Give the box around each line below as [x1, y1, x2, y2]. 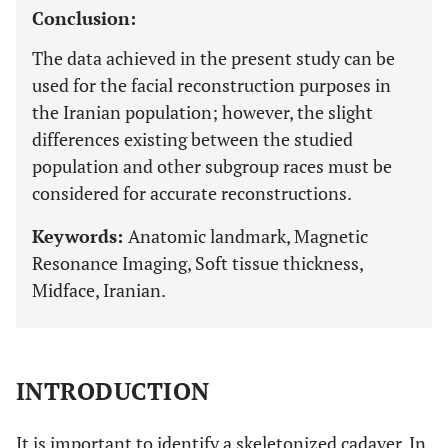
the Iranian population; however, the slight [32, 100, 373, 124]
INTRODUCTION [16, 375, 210, 407]
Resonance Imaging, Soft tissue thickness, [32, 251, 363, 275]
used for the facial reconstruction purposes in [32, 73, 391, 97]
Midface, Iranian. [32, 278, 166, 302]
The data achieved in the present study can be [32, 46, 395, 70]
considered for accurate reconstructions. [32, 181, 352, 205]
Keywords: [32, 224, 128, 248]
